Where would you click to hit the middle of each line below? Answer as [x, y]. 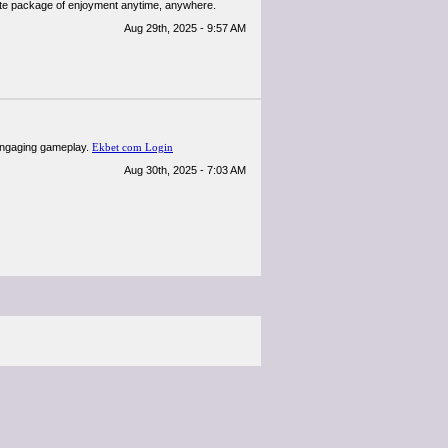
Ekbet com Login [132, 147]
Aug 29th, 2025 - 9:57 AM [185, 28]
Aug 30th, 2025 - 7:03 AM [185, 170]
